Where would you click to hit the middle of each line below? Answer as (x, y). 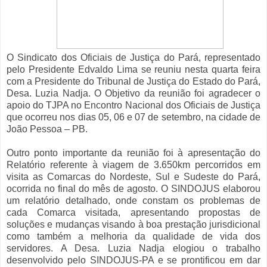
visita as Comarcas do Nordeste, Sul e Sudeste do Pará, (133, 177)
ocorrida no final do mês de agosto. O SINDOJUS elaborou (133, 189)
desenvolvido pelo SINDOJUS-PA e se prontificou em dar (133, 260)
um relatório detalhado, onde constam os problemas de (133, 201)
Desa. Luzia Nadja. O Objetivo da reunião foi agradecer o (133, 94)
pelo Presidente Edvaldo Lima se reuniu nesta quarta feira (133, 70)
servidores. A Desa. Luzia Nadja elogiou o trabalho (133, 249)
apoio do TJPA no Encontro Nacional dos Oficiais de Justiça (133, 105)
